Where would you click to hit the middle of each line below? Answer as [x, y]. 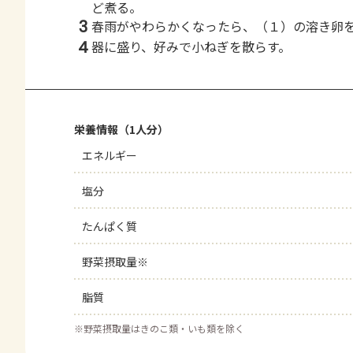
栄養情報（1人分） [121, 129]
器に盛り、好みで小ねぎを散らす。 [191, 46]
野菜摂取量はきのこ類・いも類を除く [164, 328]
